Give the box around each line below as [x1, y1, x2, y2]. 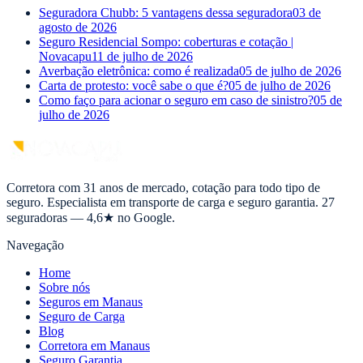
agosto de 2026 [39, 19, 117, 34]
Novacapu [39, 49, 92, 63]
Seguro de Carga [39, 309, 125, 323]
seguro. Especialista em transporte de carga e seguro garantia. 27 [6, 194, 335, 209]
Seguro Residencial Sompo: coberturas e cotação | [39, 34, 293, 49]
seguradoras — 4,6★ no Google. [6, 210, 175, 224]
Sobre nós [39, 280, 90, 294]
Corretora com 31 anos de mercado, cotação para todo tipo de [6, 180, 320, 194]
